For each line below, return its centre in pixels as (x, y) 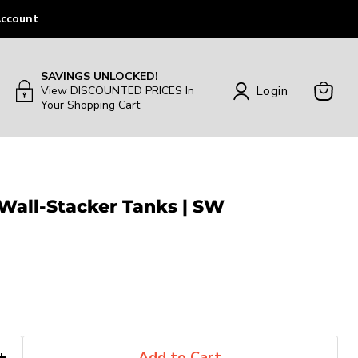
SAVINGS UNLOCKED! (99, 77)
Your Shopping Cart (90, 105)
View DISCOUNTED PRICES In (117, 91)
